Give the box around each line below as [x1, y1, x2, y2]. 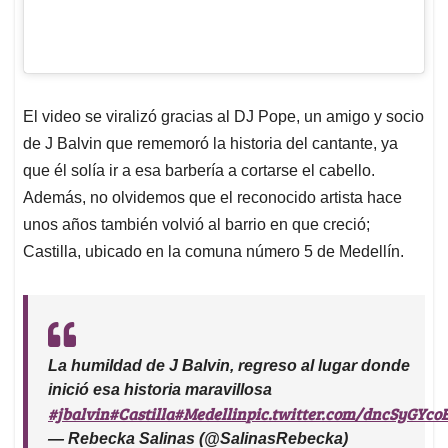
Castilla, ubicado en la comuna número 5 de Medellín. [23, 242, 404, 260]
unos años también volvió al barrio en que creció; [23, 215, 370, 233]
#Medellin [174, 402, 246, 424]
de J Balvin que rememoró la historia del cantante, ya [23, 134, 398, 152]
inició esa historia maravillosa [48, 380, 272, 398]
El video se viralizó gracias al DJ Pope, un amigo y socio [23, 107, 424, 125]
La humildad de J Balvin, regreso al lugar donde [48, 356, 410, 374]
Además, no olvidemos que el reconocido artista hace [23, 188, 402, 206]
